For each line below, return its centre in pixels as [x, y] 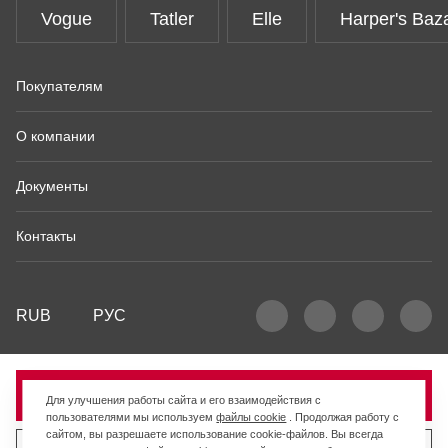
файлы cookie [251, 417]
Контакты [46, 236]
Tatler [172, 19]
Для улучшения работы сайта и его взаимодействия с [184, 400]
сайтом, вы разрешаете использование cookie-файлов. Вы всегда [215, 434]
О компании [55, 136]
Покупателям [59, 86]
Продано [224, 395]
